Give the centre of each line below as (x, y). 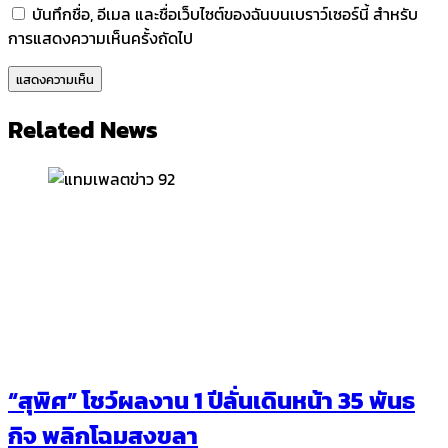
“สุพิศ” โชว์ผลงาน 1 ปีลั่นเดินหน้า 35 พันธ (211, 401)
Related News (83, 129)
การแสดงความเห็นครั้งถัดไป (100, 37)
